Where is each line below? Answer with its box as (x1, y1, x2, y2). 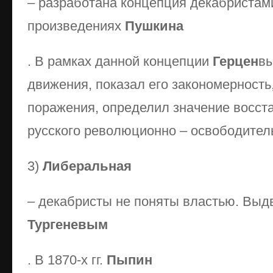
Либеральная (43, 158, 132, 174)
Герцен (213, 54, 258, 69)
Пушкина (125, 18, 183, 34)
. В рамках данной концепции (27, 54, 213, 69)
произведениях (27, 18, 125, 34)
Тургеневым (27, 217, 108, 232)
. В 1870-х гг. (27, 252, 107, 268)
